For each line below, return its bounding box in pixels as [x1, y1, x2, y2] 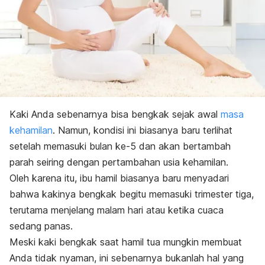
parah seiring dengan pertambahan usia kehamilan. [9, 156, 228, 169]
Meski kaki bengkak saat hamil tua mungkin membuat [9, 236, 242, 248]
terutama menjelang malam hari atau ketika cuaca [9, 204, 224, 216]
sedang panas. [9, 220, 73, 232]
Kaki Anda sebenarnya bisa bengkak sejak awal [9, 108, 221, 121]
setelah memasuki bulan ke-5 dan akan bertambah [9, 140, 231, 153]
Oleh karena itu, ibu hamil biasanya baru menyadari [9, 172, 229, 185]
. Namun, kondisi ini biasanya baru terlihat [53, 124, 232, 137]
